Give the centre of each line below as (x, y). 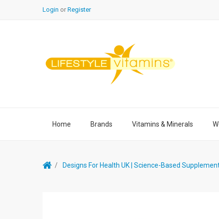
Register (79, 10)
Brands (101, 124)
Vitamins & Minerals (163, 124)
